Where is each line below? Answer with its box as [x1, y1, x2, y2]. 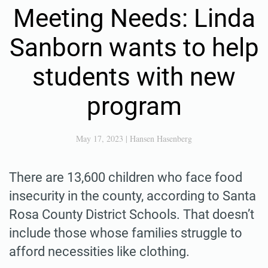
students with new [32, 62, 236, 92]
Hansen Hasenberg [130, 132, 192, 144]
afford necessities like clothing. [9, 243, 190, 259]
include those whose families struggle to [9, 225, 242, 240]
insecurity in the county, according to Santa [9, 188, 256, 203]
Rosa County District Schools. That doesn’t [9, 206, 254, 222]
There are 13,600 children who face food [9, 169, 242, 185]
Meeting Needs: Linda [13, 3, 255, 33]
